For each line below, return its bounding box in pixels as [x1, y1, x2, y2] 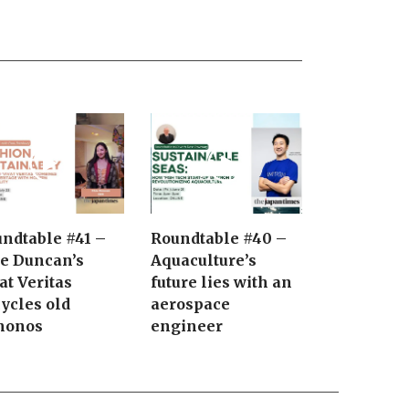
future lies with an [151, 273, 293, 292]
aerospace [151, 295, 231, 314]
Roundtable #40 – [151, 229, 288, 248]
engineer [151, 317, 224, 336]
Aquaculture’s [151, 251, 257, 270]
